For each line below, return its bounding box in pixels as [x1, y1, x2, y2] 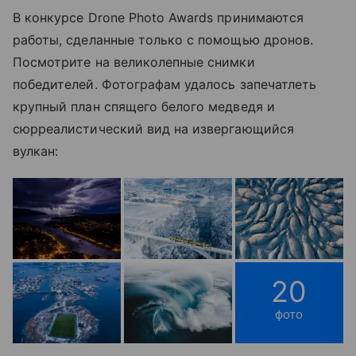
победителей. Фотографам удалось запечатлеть [13, 75, 317, 92]
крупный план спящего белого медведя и [13, 98, 275, 114]
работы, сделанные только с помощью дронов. [13, 31, 314, 48]
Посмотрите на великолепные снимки [13, 53, 255, 70]
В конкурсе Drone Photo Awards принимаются [13, 9, 304, 25]
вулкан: [13, 142, 59, 159]
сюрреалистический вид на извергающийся [13, 120, 294, 137]
